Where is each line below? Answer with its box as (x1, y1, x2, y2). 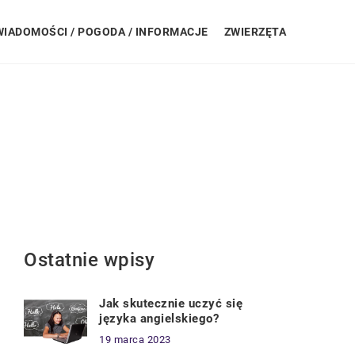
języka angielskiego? (99, 311, 219, 326)
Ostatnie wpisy (24, 249, 155, 271)
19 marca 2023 (99, 334, 171, 345)
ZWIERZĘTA (223, 25, 286, 38)
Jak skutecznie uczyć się (99, 296, 242, 311)
